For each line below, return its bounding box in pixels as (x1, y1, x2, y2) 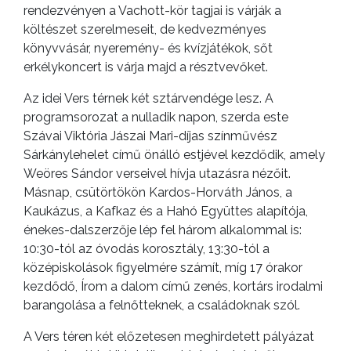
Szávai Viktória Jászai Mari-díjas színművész (24, 128, 277, 143)
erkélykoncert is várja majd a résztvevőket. (24, 59, 268, 74)
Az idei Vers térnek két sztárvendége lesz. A (24, 90, 273, 106)
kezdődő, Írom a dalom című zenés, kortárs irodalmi (24, 278, 323, 294)
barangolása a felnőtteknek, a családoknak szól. (24, 297, 300, 313)
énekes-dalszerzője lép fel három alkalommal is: (24, 222, 302, 237)
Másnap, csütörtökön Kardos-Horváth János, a (24, 184, 292, 200)
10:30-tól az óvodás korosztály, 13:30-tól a (24, 241, 270, 256)
